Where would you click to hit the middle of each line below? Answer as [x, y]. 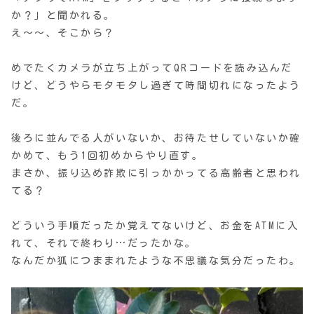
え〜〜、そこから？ [64, 33]
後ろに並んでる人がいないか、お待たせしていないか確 [156, 138]
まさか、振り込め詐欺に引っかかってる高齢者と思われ [156, 173]
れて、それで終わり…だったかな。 [104, 243]
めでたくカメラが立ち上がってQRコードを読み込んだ [152, 68]
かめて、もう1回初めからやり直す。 [108, 155]
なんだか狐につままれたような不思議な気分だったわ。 [156, 260]
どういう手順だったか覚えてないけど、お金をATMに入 [155, 225]
